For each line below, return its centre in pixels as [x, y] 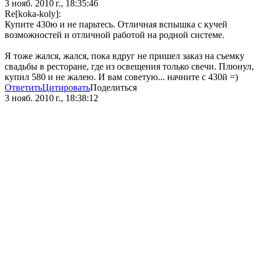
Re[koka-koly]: [33, 14]
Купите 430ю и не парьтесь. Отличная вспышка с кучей [116, 25]
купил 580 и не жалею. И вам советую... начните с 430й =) [121, 77]
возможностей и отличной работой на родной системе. [115, 35]
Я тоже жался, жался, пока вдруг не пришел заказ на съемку [125, 56]
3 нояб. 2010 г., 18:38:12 [51, 98]
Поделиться [113, 88]
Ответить [23, 88]
